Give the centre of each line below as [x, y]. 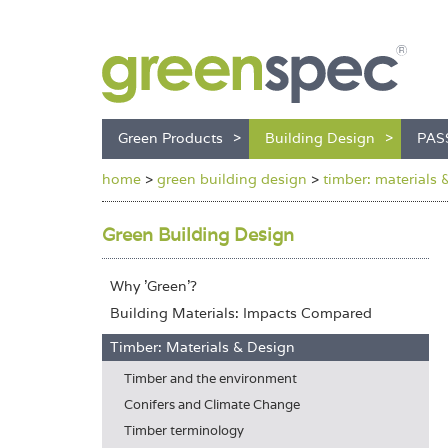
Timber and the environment [210, 378]
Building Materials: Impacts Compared [241, 313]
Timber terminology [184, 430]
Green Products [170, 138]
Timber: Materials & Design [202, 347]
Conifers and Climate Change [212, 404]
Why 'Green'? [153, 286]
